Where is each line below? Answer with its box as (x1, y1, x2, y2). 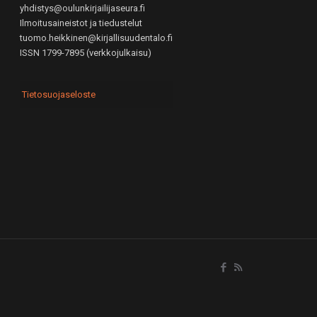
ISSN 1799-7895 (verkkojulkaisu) (20, 47, 151, 58)
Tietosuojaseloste (22, 89, 96, 100)
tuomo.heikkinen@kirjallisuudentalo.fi (20, 33, 173, 43)
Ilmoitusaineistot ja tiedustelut (20, 18, 142, 28)
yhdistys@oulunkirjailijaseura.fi (20, 3, 145, 13)
